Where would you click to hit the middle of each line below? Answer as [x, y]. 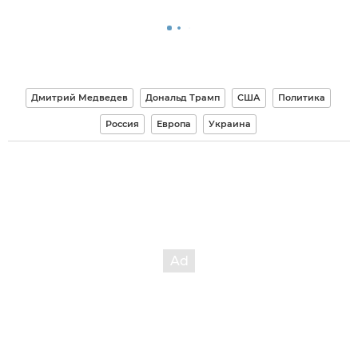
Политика [301, 97]
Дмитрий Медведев [79, 97]
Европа [173, 123]
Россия [122, 123]
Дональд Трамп [182, 97]
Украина [229, 123]
